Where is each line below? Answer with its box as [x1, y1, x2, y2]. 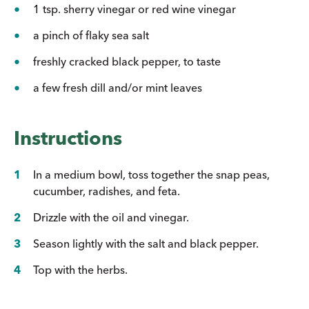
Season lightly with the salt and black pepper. [33, 236, 259, 250]
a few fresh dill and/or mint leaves [33, 80, 202, 94]
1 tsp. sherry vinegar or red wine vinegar [33, 1, 236, 16]
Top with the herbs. [33, 262, 128, 277]
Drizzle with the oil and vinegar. [33, 210, 189, 224]
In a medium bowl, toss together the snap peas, [33, 167, 270, 181]
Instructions [14, 126, 122, 150]
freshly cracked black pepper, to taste [33, 54, 221, 68]
